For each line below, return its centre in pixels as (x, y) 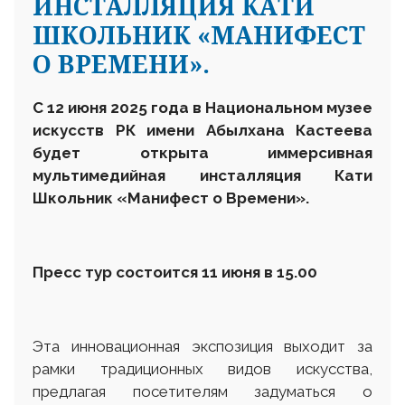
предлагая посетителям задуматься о (202, 391)
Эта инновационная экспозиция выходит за (202, 346)
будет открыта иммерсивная (202, 152)
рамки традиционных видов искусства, (202, 368)
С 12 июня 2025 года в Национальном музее (202, 107)
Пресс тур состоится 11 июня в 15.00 (175, 272)
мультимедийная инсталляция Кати (202, 175)
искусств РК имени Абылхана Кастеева (202, 130)
